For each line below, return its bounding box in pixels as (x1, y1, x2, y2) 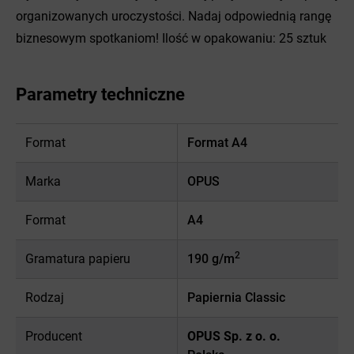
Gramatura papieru (25, 250, 130, 266)
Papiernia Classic (186, 289, 285, 305)
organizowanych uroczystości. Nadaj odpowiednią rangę (16, 8, 331, 24)
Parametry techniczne (16, 84, 185, 104)
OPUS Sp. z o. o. (186, 328, 281, 344)
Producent (25, 328, 82, 344)
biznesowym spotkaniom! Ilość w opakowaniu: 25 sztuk (16, 30, 326, 46)
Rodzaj (25, 289, 64, 305)
